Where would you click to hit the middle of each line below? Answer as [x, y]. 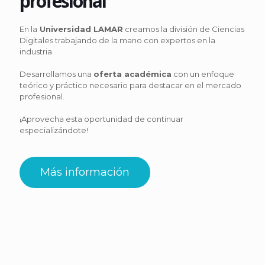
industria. [37, 52]
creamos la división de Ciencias [184, 29]
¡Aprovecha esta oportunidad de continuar [101, 119]
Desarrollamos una [56, 74]
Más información [85, 172]
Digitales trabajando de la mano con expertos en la [117, 41]
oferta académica [132, 74]
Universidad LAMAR [80, 29]
